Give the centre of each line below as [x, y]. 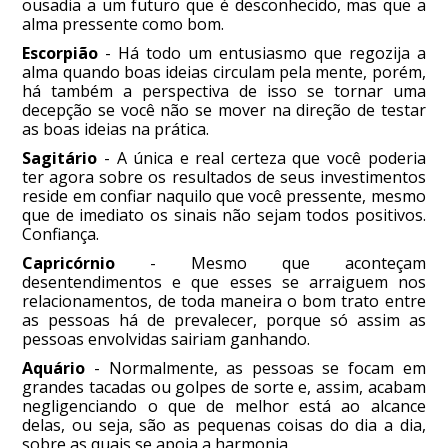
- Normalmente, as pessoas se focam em [255, 368]
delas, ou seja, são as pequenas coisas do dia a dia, [224, 425]
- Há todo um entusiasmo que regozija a [262, 53]
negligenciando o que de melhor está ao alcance [224, 406]
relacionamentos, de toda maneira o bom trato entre [224, 301]
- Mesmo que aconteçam [270, 263]
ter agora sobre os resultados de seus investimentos [224, 177]
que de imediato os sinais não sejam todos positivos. [224, 215]
